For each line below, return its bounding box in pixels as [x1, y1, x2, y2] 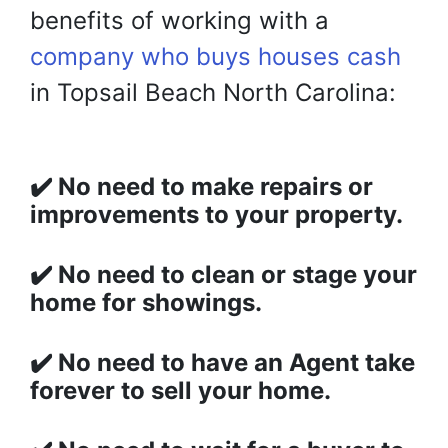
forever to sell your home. [30, 376, 331, 406]
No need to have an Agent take [58, 348, 415, 378]
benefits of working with [30, 6, 308, 36]
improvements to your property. [30, 200, 403, 230]
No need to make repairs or [58, 172, 373, 202]
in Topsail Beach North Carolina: [30, 78, 396, 108]
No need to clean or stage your [58, 260, 417, 290]
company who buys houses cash [30, 42, 401, 72]
